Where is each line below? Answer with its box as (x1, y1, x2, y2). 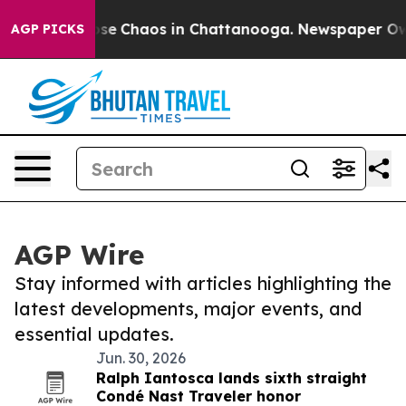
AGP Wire (14, 237, 144, 272)
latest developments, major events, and (14, 297, 362, 320)
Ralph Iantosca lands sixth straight (96, 369, 367, 387)
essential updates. (14, 323, 174, 345)
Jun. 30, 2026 (96, 349, 186, 367)
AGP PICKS (11, 21, 84, 37)
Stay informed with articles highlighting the (14, 272, 391, 295)
